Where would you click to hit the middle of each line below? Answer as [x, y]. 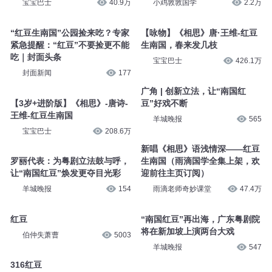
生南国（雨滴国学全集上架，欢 [200, 161]
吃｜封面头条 [36, 57]
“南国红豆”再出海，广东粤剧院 [200, 219]
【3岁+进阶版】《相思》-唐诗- [69, 103]
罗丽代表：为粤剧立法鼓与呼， [70, 161]
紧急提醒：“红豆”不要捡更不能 [70, 45]
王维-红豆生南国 [41, 115]
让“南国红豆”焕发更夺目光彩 [65, 173]
